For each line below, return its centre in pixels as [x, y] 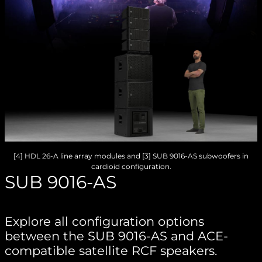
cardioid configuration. [131, 167]
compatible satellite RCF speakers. [111, 251]
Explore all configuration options [104, 222]
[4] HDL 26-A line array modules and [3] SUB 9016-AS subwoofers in [131, 156]
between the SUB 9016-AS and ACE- [116, 236]
